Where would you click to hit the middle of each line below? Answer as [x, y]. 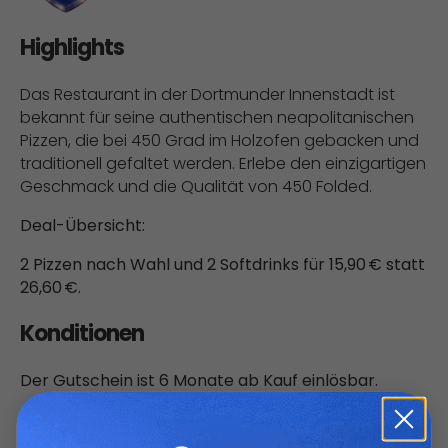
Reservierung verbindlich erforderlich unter [189, 420]
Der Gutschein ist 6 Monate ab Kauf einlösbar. [199, 381]
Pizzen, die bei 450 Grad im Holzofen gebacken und [219, 141]
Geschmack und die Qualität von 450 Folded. [196, 187]
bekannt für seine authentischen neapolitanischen [217, 118]
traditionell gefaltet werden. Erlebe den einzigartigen [223, 164]
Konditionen [82, 334]
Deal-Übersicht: [82, 226]
